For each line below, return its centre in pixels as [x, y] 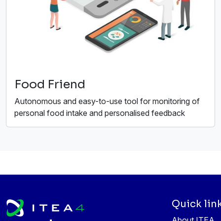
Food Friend [50, 84]
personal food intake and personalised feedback [100, 113]
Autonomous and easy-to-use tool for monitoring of [107, 101]
